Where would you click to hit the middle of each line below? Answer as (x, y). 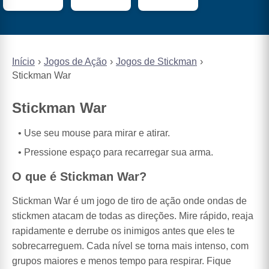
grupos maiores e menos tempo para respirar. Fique (122, 261)
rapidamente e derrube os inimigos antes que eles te (123, 231)
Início (23, 62)
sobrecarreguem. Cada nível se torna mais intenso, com (130, 246)
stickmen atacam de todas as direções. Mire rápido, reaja (133, 216)
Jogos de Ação (75, 62)
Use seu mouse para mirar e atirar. (97, 133)
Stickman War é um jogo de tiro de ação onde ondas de (129, 201)
